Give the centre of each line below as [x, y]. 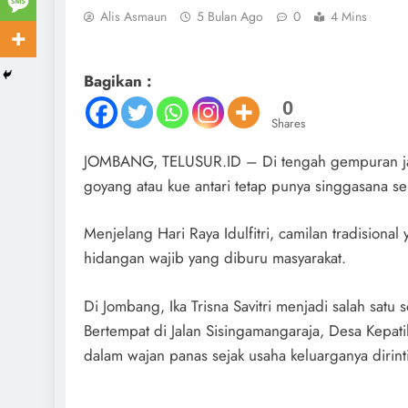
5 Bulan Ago [230, 16]
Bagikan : [117, 81]
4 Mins [349, 16]
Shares [288, 123]
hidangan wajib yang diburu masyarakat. [215, 258]
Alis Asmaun [133, 16]
